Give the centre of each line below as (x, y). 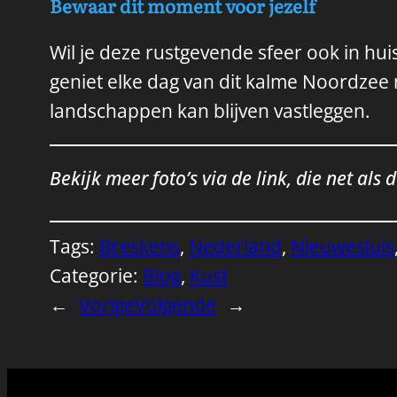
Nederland (235, 246)
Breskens (140, 246)
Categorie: (96, 275)
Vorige (107, 304)
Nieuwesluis (343, 246)
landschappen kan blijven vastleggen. (210, 111)
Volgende (175, 304)
